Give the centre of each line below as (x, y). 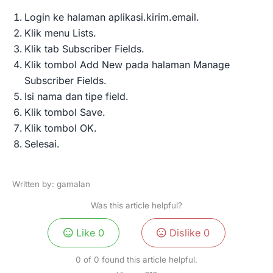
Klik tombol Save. (65, 112)
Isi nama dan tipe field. (76, 96)
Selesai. (42, 144)
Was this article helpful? (136, 205)
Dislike (185, 233)
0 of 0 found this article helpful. (136, 260)
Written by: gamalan (51, 184)
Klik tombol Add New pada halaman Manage (127, 64)
